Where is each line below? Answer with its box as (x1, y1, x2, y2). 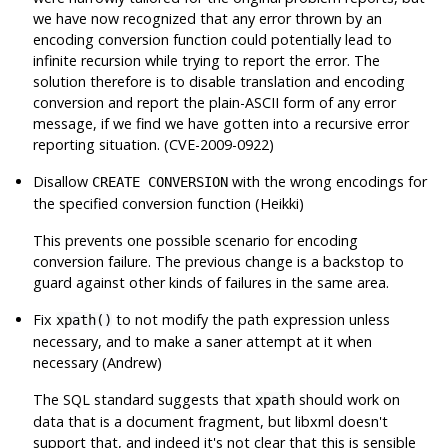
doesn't (334, 411, 389, 431)
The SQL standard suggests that (33, 389, 256, 409)
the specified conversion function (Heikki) (33, 193, 305, 213)
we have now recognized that (33, 8, 233, 28)
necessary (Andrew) (33, 352, 163, 372)
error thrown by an (255, 8, 383, 28)
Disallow (33, 171, 93, 191)
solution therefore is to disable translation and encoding (33, 71, 406, 91)
